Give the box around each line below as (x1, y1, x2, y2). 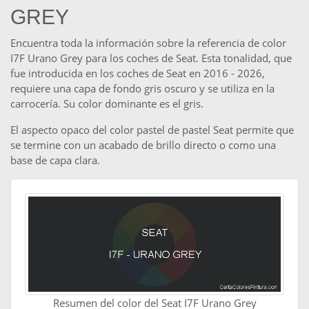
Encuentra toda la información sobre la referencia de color (10, 36, 286, 50)
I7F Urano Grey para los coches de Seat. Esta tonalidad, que (10, 51, 292, 66)
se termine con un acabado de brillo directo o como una (10, 138, 276, 152)
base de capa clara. (10, 153, 100, 168)
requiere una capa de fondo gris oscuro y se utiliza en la (10, 81, 275, 96)
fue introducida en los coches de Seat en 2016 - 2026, (10, 66, 265, 81)
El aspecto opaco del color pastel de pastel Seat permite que (10, 123, 294, 137)
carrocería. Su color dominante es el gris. (10, 97, 203, 111)
